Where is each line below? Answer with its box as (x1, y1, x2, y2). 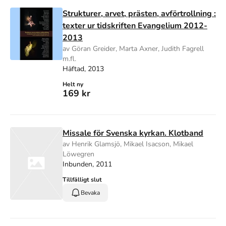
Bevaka (81, 188, 100, 197)
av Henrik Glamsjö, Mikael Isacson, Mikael (63, 139, 193, 149)
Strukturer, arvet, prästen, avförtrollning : (63, 8, 216, 19)
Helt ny (63, 80, 83, 88)
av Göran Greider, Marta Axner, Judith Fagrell (63, 43, 204, 53)
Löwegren (63, 149, 94, 159)
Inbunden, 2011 (63, 159, 112, 169)
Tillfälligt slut (63, 175, 102, 184)
